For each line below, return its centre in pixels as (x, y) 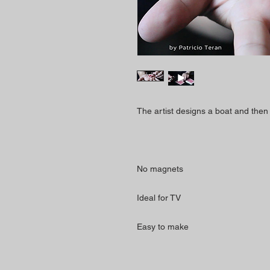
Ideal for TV (159, 198)
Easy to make (163, 227)
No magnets (160, 169)
